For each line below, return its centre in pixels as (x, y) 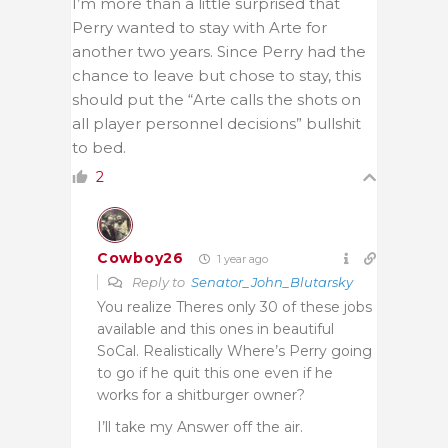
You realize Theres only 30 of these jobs (234, 306)
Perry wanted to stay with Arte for (199, 27)
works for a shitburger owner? (201, 394)
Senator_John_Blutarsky (272, 281)
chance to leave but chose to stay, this (216, 75)
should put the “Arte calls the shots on (216, 99)
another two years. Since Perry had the (219, 51)
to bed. (99, 147)
